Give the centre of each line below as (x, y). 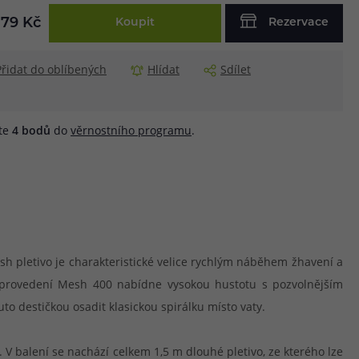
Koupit (135, 23)
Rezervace (298, 23)
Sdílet (236, 69)
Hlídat (163, 69)
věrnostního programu (131, 130)
